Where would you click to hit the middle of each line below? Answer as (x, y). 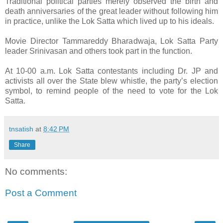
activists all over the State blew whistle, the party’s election (111, 81)
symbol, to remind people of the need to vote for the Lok (111, 91)
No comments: (36, 171)
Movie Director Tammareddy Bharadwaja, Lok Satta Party (111, 41)
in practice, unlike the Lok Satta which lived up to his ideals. (110, 21)
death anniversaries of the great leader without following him (111, 11)
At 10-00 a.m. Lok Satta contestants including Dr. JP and (111, 71)
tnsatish (21, 129)
